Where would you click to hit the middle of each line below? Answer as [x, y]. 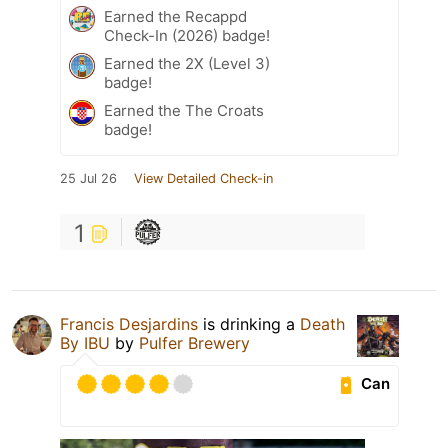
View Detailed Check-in [203, 178]
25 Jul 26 [88, 178]
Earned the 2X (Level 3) [187, 63]
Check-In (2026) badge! [187, 35]
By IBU [85, 342]
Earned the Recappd [175, 16]
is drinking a [249, 323]
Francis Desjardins [129, 323]
